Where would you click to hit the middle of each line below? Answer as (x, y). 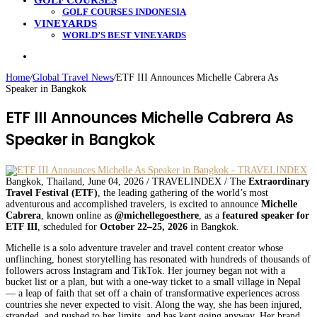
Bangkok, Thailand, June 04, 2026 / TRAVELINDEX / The (127, 182)
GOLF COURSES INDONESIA (124, 12)
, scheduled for (69, 227)
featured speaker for (266, 216)
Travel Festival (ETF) (52, 193)
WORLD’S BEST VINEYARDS (124, 35)
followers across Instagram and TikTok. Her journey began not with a (145, 271)
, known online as (78, 216)
